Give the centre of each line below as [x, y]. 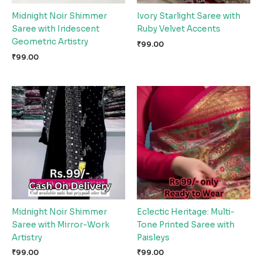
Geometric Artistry [50, 42]
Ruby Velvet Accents [179, 29]
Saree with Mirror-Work [61, 225]
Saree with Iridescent [56, 29]
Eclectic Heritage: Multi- [186, 212]
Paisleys [153, 237]
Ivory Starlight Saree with [189, 16]
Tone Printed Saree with [186, 225]
